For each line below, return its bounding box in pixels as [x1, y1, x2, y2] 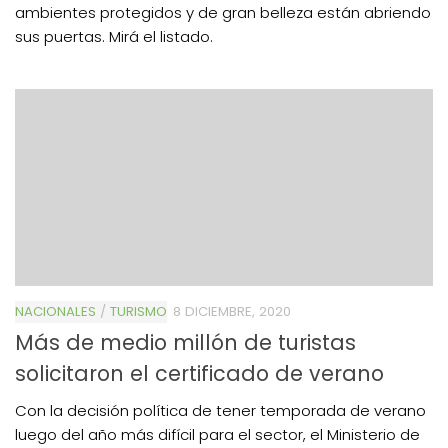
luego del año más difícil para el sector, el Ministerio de [15, 424, 420, 446]
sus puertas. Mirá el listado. [15, 26, 213, 48]
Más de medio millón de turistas [15, 328, 356, 358]
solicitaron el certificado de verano [15, 359, 384, 389]
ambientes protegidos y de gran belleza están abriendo [15, 2, 431, 24]
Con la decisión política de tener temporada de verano [15, 400, 426, 422]
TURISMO [110, 302, 167, 322]
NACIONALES [15, 302, 96, 322]
